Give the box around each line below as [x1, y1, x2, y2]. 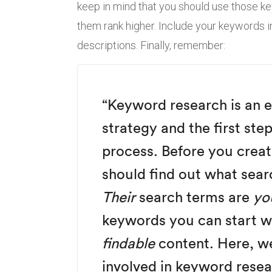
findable [102, 234, 155, 253]
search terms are [135, 188, 253, 206]
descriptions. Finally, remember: [77, 39, 225, 52]
